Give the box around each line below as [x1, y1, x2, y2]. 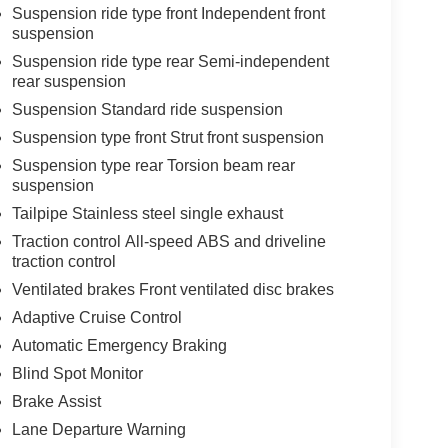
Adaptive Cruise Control [11, 308, 182, 326]
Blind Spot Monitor [11, 364, 143, 382]
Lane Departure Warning [11, 420, 186, 438]
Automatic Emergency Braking [11, 336, 227, 354]
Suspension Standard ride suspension [11, 100, 283, 118]
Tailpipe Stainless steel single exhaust [11, 204, 283, 222]
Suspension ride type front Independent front [11, 4, 325, 22]
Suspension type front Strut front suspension [11, 128, 324, 146]
